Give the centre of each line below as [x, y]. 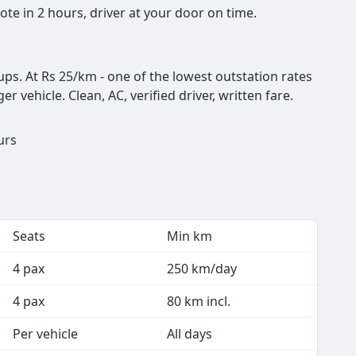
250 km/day [202, 268]
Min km [190, 236]
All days [190, 333]
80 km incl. [199, 301]
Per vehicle [45, 333]
